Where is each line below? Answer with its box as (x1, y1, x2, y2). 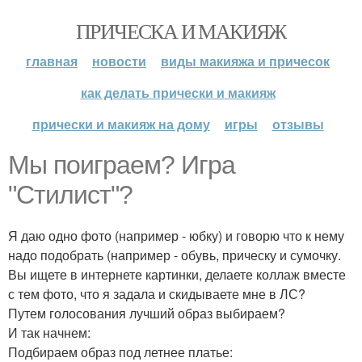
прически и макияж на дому (32, 115, 210, 133)
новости (92, 52, 146, 70)
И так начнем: (8, 323, 90, 342)
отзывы (271, 115, 324, 133)
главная (26, 52, 78, 70)
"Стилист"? (8, 180, 133, 209)
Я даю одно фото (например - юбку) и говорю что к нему (8, 226, 344, 245)
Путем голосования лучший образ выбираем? (8, 304, 285, 322)
